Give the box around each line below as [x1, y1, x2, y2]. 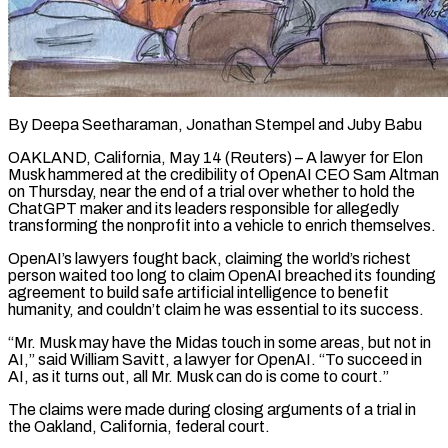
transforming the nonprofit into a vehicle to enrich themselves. [8, 216, 436, 234]
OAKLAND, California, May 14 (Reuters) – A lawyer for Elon [8, 148, 423, 166]
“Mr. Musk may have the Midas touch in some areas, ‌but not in [8, 333, 431, 351]
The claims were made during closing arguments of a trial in [8, 400, 416, 418]
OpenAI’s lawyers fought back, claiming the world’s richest [8, 249, 411, 267]
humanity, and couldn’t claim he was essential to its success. [8, 300, 424, 318]
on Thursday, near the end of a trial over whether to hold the [8, 182, 415, 200]
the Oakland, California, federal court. [8, 417, 270, 435]
